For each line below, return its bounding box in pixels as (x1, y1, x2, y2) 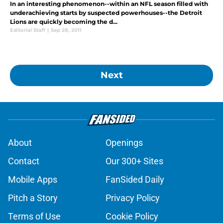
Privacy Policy (106, 192, 160, 203)
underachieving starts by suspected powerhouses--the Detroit (10, 8, 202, 16)
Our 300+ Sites (106, 155, 163, 166)
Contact (8, 155, 39, 166)
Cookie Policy (106, 211, 158, 222)
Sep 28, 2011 (51, 26, 82, 33)
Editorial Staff (10, 26, 45, 33)
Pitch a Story (8, 192, 58, 203)
